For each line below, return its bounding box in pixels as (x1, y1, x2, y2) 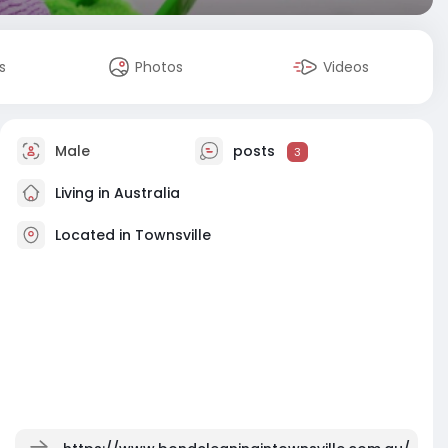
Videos (323, 57, 370, 77)
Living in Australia (51, 182, 180, 203)
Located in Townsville (55, 224, 211, 245)
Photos (135, 57, 184, 77)
